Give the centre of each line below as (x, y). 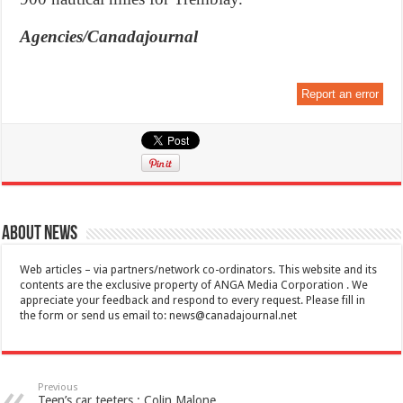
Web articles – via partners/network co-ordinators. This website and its (199, 270)
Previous (58, 388)
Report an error (340, 94)
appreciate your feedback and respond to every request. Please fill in (193, 301)
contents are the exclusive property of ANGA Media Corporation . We (194, 286)
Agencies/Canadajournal (109, 37)
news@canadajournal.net (233, 316)
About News (40, 235)
